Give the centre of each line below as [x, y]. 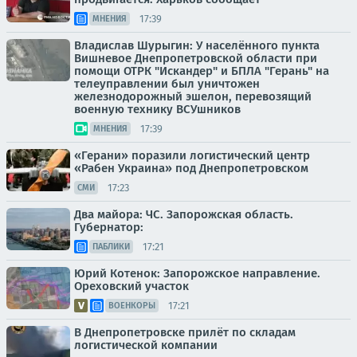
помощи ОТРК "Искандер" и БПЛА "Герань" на [202, 71]
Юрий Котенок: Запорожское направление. [197, 273]
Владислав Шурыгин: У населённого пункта [197, 45]
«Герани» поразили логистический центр [192, 155]
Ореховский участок [131, 286]
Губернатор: [109, 227]
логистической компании [146, 345]
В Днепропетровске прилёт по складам [185, 332]
